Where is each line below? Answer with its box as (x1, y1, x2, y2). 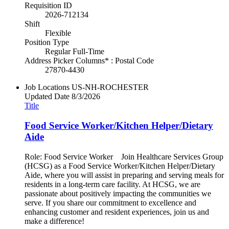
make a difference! (25, 216, 84, 225)
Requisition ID (25, 1, 72, 10)
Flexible (45, 29, 71, 38)
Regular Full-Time (45, 47, 104, 56)
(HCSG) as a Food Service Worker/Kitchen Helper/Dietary (25, 161, 215, 170)
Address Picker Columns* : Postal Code (25, 56, 154, 65)
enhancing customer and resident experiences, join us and (25, 207, 209, 216)
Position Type (25, 38, 69, 47)
